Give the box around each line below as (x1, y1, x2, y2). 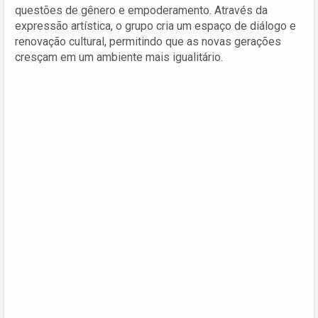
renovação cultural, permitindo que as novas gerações (15, 34, 281, 48)
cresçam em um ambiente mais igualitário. (15, 50, 223, 64)
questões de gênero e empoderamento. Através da (15, 3, 268, 17)
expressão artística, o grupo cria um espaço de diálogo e (15, 18, 296, 33)
